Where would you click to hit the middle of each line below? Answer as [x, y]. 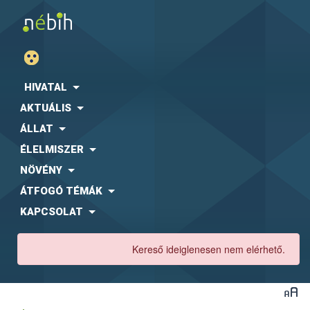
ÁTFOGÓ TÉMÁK [61, 191]
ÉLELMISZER [52, 149]
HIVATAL [46, 87]
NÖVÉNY [41, 170]
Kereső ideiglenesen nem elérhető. [209, 249]
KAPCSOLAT [52, 212]
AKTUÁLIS [46, 108]
